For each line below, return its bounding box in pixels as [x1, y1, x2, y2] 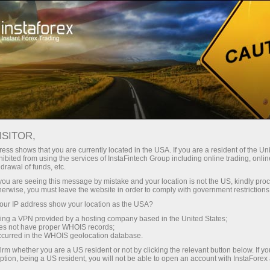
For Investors [75, 53, 128, 66]
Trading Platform [156, 10, 220, 22]
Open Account [48, 10, 103, 22]
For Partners [158, 53, 208, 66]
